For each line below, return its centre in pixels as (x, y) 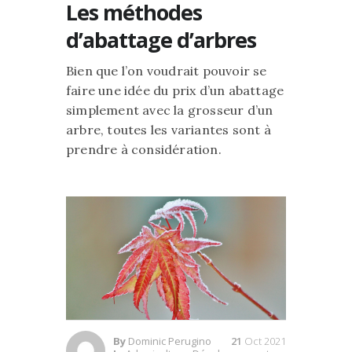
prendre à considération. (144, 149)
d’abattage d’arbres (161, 39)
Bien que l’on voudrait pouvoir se (167, 70)
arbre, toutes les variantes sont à (169, 129)
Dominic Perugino (170, 341)
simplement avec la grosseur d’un (170, 110)
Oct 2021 (265, 341)
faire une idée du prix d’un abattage (175, 90)
